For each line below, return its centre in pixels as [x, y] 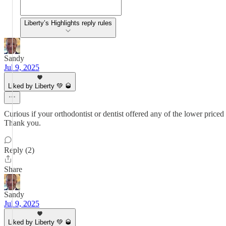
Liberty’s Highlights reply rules [68, 23]
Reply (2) [19, 150]
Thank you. [22, 123]
